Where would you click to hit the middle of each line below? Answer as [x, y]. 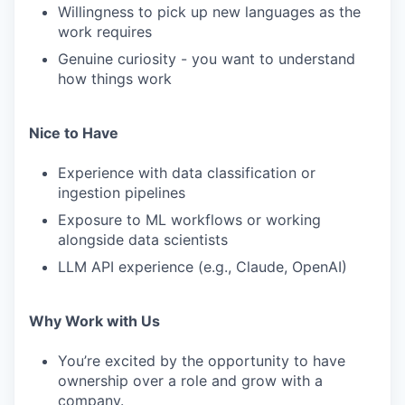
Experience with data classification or [187, 173]
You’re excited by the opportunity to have [202, 361]
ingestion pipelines [122, 193]
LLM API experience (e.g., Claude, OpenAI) [202, 267]
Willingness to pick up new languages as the [209, 12]
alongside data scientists [143, 240]
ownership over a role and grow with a [190, 381]
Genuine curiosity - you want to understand [207, 59]
